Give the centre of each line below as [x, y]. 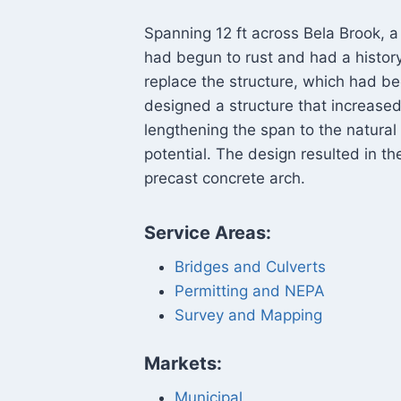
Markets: [183, 363]
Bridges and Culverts [251, 266]
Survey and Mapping [249, 315]
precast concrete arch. [225, 178]
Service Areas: [208, 232]
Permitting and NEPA [250, 290]
